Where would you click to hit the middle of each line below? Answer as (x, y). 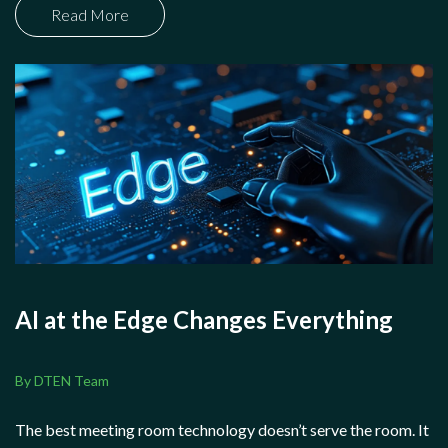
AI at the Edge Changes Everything (204, 319)
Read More (90, 14)
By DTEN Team (62, 381)
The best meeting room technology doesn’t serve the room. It (222, 429)
